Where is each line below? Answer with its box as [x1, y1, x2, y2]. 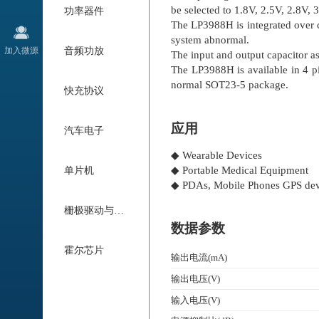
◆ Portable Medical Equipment [171, 164, 308, 176]
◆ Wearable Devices [171, 149, 262, 161]
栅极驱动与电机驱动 [114, 205, 124, 216]
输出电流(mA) [171, 252, 227, 263]
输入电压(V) [171, 294, 220, 305]
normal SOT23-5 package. [171, 79, 288, 91]
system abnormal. [171, 34, 249, 46]
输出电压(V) [171, 273, 220, 285]
